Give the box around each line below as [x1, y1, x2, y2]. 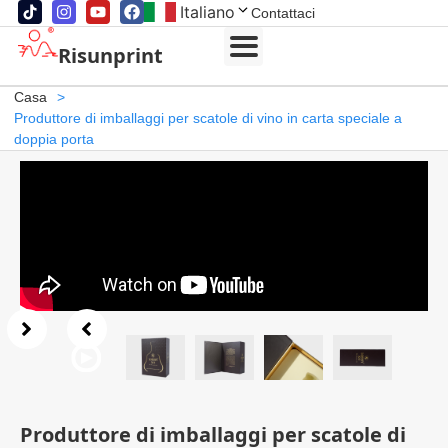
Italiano [179, 2, 235, 22]
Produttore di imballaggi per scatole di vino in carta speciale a [13, 110, 402, 126]
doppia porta [13, 131, 94, 147]
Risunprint [57, 42, 163, 69]
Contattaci [250, 5, 315, 21]
